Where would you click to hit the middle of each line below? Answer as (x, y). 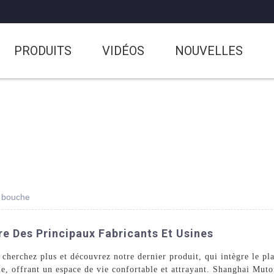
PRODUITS (43, 51)
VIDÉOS (124, 51)
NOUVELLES (209, 51)
